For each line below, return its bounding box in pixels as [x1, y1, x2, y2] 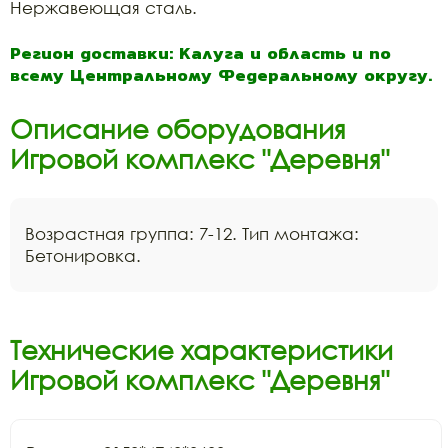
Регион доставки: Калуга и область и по [10, 39, 391, 66]
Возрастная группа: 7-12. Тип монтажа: [25, 222, 359, 244]
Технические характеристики [10, 333, 393, 366]
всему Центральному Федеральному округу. [10, 61, 432, 88]
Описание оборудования [10, 112, 346, 145]
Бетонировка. [25, 244, 146, 266]
